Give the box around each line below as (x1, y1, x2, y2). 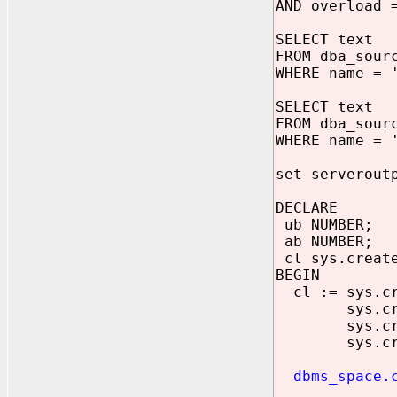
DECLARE (276, 199, 338, 216)
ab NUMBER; (276, 233, 373, 250)
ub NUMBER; (276, 216, 373, 233)
